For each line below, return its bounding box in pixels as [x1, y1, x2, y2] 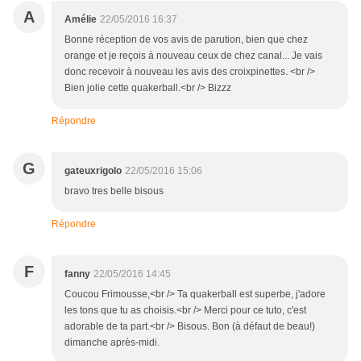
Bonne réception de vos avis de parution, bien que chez [64, 34, 308, 46]
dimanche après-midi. [64, 337, 160, 349]
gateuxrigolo [64, 165, 122, 177]
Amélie [64, 14, 97, 26]
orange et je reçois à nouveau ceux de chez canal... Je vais [64, 50, 322, 62]
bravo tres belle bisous [64, 185, 164, 197]
